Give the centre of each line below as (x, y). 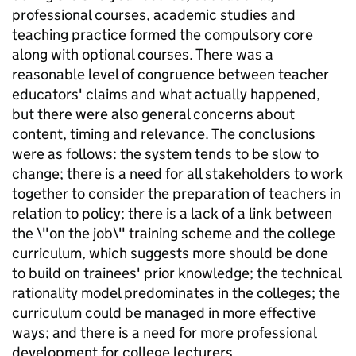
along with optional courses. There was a (143, 54)
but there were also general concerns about (153, 114)
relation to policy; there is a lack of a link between (172, 213)
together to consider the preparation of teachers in (176, 193)
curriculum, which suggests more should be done (170, 253)
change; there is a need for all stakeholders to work (178, 174)
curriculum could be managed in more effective (164, 313)
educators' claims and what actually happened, (166, 94)
